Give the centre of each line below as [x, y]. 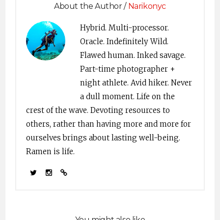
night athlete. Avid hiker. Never [136, 83]
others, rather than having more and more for [109, 124]
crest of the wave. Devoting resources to [98, 110]
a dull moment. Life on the [127, 96]
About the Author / [91, 6]
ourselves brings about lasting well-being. [103, 138]
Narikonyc [147, 6]
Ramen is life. [50, 151]
